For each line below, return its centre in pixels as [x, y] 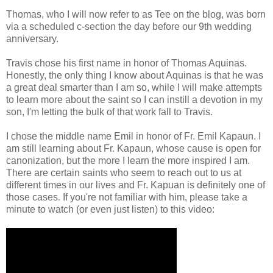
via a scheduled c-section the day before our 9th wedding [129, 27]
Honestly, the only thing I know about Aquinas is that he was [135, 76]
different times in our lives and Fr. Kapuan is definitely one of [136, 185]
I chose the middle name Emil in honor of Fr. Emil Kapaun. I [133, 136]
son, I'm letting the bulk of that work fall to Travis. [111, 112]
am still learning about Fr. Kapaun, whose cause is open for [133, 149]
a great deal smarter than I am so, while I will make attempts [134, 88]
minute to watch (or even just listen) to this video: [110, 210]
